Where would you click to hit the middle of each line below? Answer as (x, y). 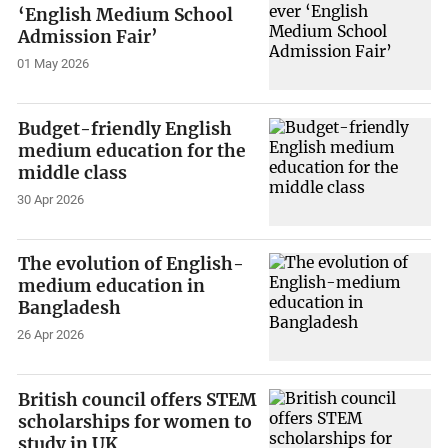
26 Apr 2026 (51, 335)
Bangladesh (70, 308)
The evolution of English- (131, 264)
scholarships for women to (135, 421)
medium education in (112, 286)
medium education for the (132, 150)
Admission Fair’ (88, 37)
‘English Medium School (126, 15)
